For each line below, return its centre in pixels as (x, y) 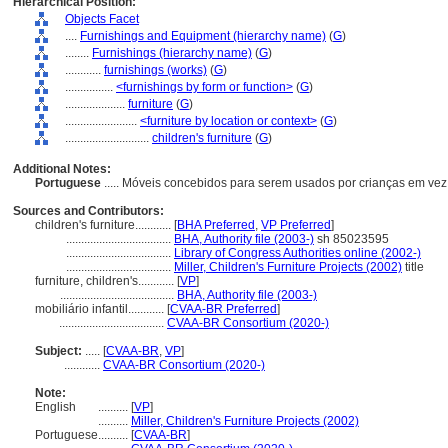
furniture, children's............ (106, 281)
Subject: (58, 351)
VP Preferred (296, 225)
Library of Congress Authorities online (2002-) (297, 253)
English (55, 407)
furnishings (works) (155, 70)
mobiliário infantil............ (101, 309)
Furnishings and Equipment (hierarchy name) (203, 36)
